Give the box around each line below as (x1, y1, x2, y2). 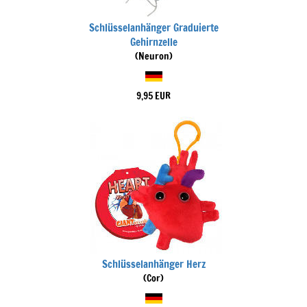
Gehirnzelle (130, 35, 177, 49)
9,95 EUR (136, 89, 171, 103)
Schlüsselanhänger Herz (101, 257, 206, 271)
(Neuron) (134, 49, 173, 63)
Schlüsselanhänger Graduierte (88, 21, 219, 35)
